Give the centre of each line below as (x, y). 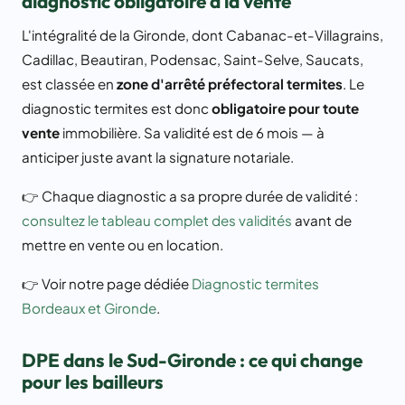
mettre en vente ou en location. (122, 245)
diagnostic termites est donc (117, 108)
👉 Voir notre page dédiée (107, 284)
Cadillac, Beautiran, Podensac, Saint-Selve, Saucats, (193, 60)
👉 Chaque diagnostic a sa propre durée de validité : (190, 196)
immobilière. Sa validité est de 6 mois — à (192, 133)
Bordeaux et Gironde (89, 308)
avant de (322, 221)
